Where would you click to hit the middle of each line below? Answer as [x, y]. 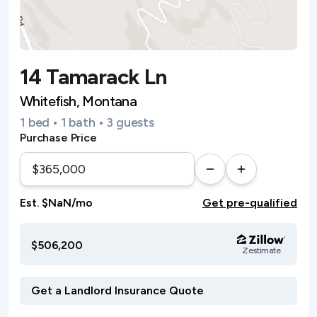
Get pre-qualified [250, 203]
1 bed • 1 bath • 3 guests [87, 122]
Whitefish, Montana [79, 101]
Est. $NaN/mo [57, 203]
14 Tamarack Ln [93, 77]
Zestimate [261, 250]
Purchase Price [58, 138]
